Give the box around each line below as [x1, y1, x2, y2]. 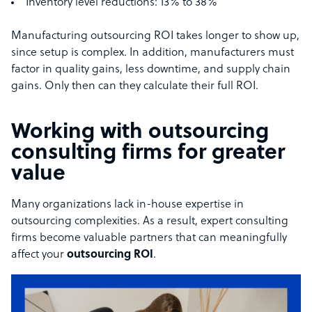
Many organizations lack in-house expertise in [11, 198, 244, 212]
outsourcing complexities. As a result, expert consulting [11, 215, 288, 228]
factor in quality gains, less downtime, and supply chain [11, 63, 290, 77]
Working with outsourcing [11, 121, 269, 145]
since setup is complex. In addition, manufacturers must [11, 47, 294, 60]
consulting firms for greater [11, 142, 285, 166]
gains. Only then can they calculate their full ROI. [11, 80, 258, 93]
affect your [11, 249, 67, 262]
